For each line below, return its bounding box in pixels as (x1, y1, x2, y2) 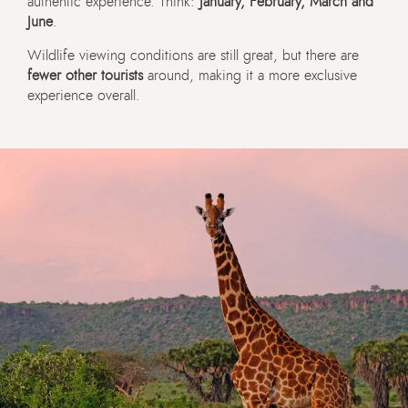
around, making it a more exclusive (143, 68, 357, 84)
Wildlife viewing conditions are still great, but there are (27, 48, 359, 64)
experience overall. (27, 88, 140, 104)
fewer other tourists (27, 68, 143, 84)
